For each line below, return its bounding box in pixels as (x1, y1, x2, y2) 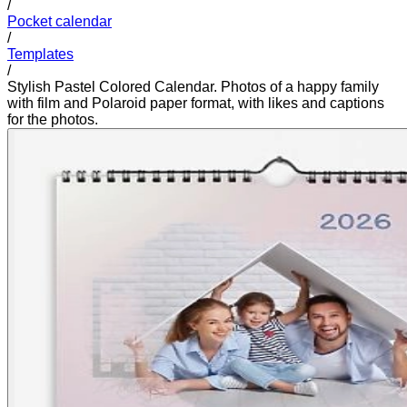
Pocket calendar (7, 13, 112, 29)
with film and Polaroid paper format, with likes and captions (7, 94, 384, 111)
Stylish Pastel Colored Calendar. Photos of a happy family (7, 78, 379, 94)
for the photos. (7, 111, 98, 127)
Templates (7, 45, 74, 62)
